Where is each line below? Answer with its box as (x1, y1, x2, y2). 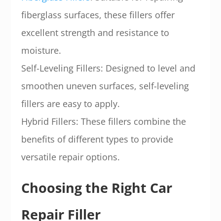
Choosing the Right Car (21, 179, 172, 197)
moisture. (21, 44, 61, 56)
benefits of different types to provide (21, 133, 173, 145)
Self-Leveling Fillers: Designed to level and (21, 62, 195, 74)
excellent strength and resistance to (21, 27, 169, 38)
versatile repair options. (21, 151, 120, 163)
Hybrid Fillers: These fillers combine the (21, 115, 186, 127)
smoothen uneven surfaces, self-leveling (21, 80, 189, 92)
